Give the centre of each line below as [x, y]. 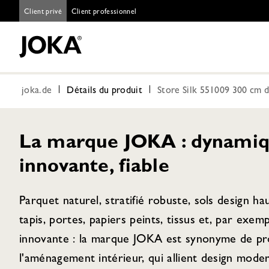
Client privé [43, 13]
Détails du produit [105, 91]
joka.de [37, 91]
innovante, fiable [94, 168]
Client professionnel [104, 13]
